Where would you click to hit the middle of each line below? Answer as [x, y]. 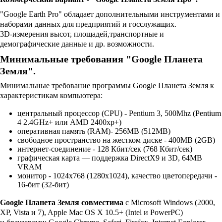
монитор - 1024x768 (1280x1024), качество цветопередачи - [117, 176]
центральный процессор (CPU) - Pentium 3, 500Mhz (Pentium [119, 113]
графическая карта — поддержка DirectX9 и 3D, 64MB [110, 158]
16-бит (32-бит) [43, 185]
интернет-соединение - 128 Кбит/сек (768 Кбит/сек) [105, 149]
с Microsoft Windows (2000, [169, 202]
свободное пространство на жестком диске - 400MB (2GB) [116, 140]
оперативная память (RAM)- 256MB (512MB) [94, 131]
